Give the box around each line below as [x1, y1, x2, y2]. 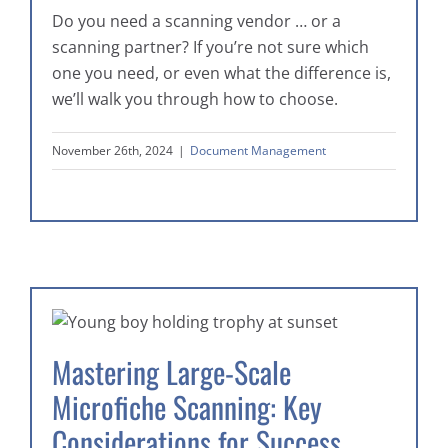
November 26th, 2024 [52, 142, 173, 160]
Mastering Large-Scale [52, 350, 291, 395]
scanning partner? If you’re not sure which [52, 36, 369, 59]
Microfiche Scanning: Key [52, 385, 322, 430]
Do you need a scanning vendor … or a [52, 10, 341, 33]
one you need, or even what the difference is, [52, 62, 391, 85]
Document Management [190, 142, 326, 160]
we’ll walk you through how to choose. [52, 88, 338, 111]
